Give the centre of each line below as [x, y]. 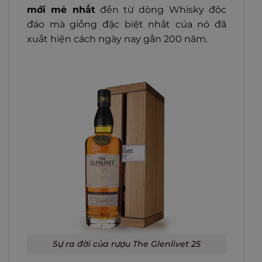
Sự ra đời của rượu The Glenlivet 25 [127, 244]
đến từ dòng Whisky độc [161, 10]
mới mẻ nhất [61, 10]
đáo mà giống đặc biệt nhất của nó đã [127, 25]
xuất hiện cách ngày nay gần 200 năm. [117, 39]
